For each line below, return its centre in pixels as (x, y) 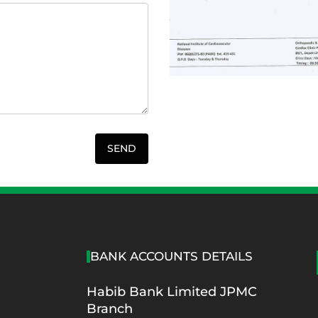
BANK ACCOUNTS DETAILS (171, 256)
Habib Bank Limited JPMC (171, 291)
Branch (109, 308)
